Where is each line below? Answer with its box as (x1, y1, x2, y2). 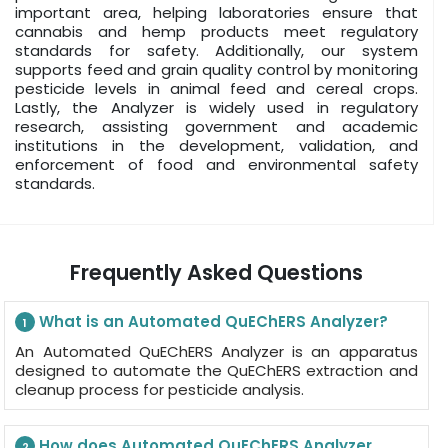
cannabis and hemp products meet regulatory (15, 21, 418, 42)
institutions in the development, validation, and (15, 135, 418, 156)
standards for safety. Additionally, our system (15, 40, 418, 61)
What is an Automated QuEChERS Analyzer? (35, 311, 389, 332)
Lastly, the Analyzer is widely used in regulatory (15, 97, 418, 118)
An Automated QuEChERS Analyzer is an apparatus (15, 341, 418, 362)
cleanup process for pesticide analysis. (15, 379, 305, 400)
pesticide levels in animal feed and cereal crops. (15, 78, 418, 99)
